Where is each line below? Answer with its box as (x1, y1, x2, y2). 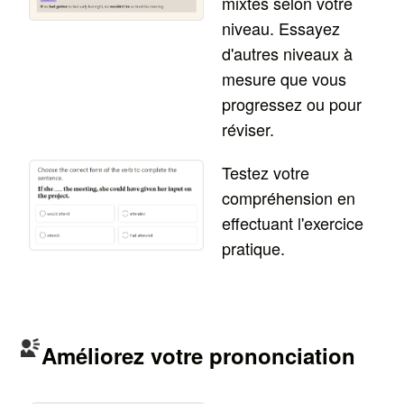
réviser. (222, 116, 275, 141)
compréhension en (222, 185, 356, 209)
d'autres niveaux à (222, 41, 353, 65)
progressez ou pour (222, 91, 363, 115)
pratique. (222, 235, 286, 260)
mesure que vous (222, 66, 347, 90)
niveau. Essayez (222, 15, 341, 40)
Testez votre (222, 160, 310, 184)
